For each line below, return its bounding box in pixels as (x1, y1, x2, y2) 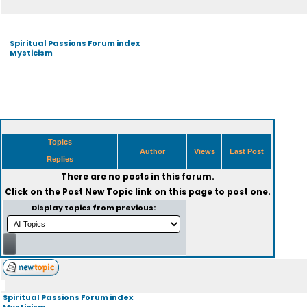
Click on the (4, 186, 62, 197)
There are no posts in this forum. (60, 171, 214, 182)
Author (137, 147, 167, 156)
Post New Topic (62, 186, 133, 197)
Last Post (228, 147, 266, 156)
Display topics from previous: (32, 202, 157, 213)
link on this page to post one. (132, 186, 271, 197)
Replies (44, 155, 75, 163)
